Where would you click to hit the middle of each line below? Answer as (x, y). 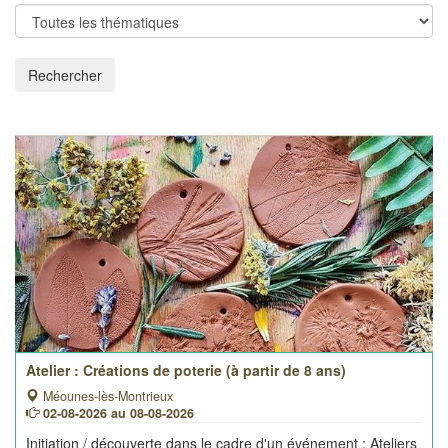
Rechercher (65, 75)
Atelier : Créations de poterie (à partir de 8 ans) (186, 370)
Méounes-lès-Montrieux (106, 396)
